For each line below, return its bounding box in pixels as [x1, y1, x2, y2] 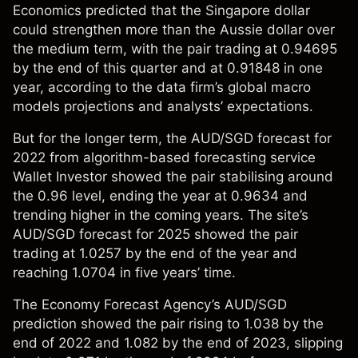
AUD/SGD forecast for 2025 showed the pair [13, 226, 298, 243]
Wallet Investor [13, 169, 107, 185]
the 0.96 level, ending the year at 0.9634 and [13, 188, 308, 205]
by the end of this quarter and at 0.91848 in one [13, 60, 323, 77]
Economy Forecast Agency [42, 296, 212, 313]
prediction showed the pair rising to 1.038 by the [13, 316, 324, 332]
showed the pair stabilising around [107, 169, 333, 185]
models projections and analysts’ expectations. [13, 98, 313, 115]
